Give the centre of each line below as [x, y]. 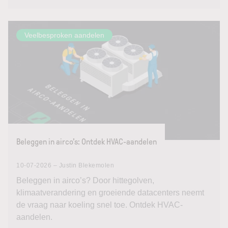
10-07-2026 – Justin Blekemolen [65, 165]
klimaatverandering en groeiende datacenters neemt [110, 193]
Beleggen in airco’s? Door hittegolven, [85, 180]
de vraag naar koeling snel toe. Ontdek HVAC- [99, 205]
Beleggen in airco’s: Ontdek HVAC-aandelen [87, 142]
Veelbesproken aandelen [64, 35]
